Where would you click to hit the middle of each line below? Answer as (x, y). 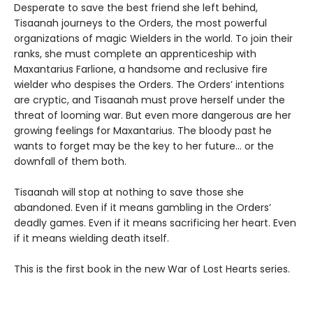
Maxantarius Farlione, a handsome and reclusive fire (141, 69)
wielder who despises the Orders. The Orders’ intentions (149, 84)
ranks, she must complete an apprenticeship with (135, 53)
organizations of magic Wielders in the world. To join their (153, 38)
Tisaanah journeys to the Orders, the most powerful (140, 23)
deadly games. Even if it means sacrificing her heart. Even (155, 223)
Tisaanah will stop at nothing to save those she (129, 192)
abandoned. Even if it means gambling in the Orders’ (143, 207)
